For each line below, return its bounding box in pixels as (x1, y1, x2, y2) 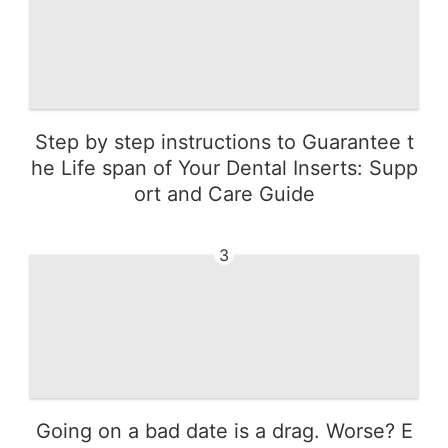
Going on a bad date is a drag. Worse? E (35, 418, 413, 443)
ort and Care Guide (133, 181, 315, 206)
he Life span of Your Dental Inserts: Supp (30, 155, 418, 180)
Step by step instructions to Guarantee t (34, 129, 414, 154)
